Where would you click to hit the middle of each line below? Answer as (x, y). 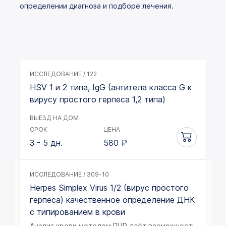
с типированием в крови (77, 212)
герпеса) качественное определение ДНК (112, 200)
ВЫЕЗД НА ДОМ (54, 118)
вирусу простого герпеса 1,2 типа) (98, 99)
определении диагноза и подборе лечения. (97, 6)
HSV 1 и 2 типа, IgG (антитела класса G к (111, 87)
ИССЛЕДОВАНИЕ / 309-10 (69, 174)
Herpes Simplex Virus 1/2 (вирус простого (109, 188)
